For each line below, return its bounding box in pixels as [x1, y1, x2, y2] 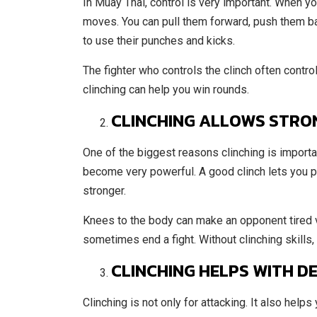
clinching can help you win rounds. [83, 83, 249, 96]
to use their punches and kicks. [83, 34, 235, 47]
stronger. [83, 184, 126, 197]
